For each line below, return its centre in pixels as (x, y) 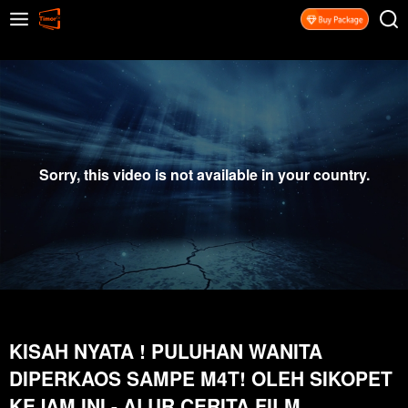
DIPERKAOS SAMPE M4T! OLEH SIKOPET (201, 378)
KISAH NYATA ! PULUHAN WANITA (166, 351)
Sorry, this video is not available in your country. (204, 174)
